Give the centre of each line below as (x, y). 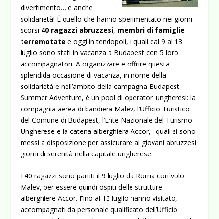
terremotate (43, 41)
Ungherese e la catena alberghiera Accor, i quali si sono (108, 131)
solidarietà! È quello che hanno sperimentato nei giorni (107, 19)
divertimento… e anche (57, 8)
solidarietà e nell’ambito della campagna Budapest (100, 86)
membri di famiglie (151, 30)
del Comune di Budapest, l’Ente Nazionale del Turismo (107, 120)
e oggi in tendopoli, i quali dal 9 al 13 (124, 41)
